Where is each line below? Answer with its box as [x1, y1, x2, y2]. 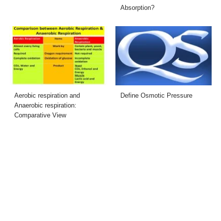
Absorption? [120, 3, 154, 11]
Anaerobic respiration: [14, 101, 77, 109]
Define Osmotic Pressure [120, 91, 192, 99]
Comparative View [14, 111, 67, 119]
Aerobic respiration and [14, 91, 80, 99]
